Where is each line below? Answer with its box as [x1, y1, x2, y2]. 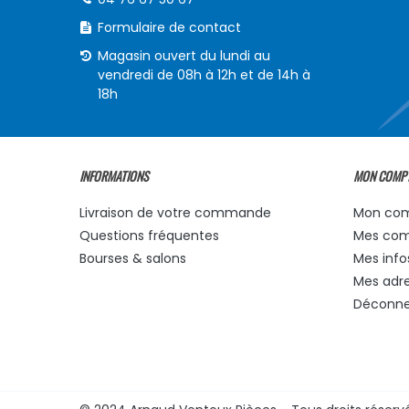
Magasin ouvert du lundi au [98, 47, 270, 66]
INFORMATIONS [79, 166, 149, 186]
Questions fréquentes [79, 226, 219, 246]
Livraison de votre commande [79, 204, 271, 223]
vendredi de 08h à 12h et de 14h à [98, 66, 310, 85]
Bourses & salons [79, 249, 186, 268]
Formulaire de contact [98, 18, 241, 37]
